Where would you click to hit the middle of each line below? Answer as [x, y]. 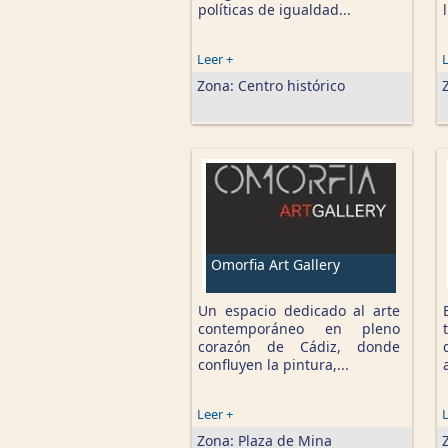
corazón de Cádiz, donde [299, 346]
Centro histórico [291, 85]
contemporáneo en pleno [299, 328]
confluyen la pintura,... [273, 364]
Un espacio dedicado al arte [299, 310]
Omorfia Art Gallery [275, 264]
